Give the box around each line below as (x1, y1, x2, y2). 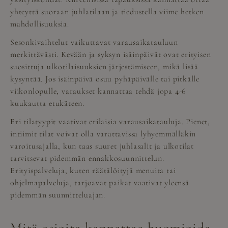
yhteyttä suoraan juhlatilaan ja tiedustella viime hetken (10, 6, 204, 17)
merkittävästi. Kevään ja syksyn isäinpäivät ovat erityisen (10, 49, 211, 60)
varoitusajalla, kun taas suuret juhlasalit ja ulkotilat (10, 140, 194, 151)
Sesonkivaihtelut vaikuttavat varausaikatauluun (10, 37, 178, 47)
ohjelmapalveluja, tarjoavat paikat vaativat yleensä (10, 177, 189, 188)
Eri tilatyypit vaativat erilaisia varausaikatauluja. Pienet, (10, 116, 210, 127)
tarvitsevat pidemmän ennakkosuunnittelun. (10, 153, 164, 163)
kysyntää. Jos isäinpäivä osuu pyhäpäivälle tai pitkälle (10, 73, 199, 84)
